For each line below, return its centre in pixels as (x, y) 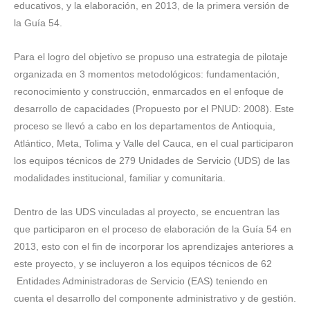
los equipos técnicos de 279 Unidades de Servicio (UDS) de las (152, 161)
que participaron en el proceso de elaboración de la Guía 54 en (153, 229)
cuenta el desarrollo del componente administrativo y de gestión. (155, 298)
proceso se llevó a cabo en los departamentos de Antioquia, (145, 126)
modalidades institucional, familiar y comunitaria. (120, 178)
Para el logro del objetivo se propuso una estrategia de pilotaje (151, 57)
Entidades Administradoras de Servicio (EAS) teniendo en (141, 281)
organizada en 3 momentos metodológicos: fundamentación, (147, 74)
